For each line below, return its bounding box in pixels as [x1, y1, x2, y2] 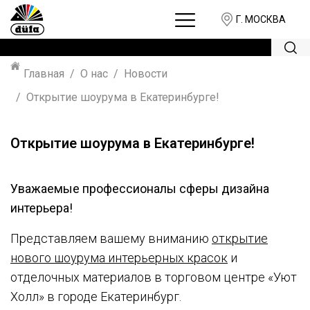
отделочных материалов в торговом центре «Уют [10, 270, 297, 284]
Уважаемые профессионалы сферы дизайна [10, 181, 269, 196]
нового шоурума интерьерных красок [10, 250, 228, 265]
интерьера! [10, 201, 73, 215]
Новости [124, 67, 167, 80]
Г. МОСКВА [236, 13, 286, 25]
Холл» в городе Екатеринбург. [10, 289, 181, 304]
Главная [24, 67, 64, 80]
